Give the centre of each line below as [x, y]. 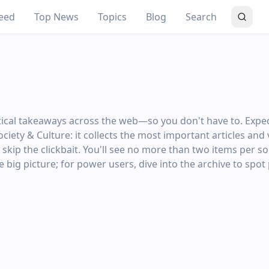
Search [201, 17]
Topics [112, 17]
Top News [56, 17]
